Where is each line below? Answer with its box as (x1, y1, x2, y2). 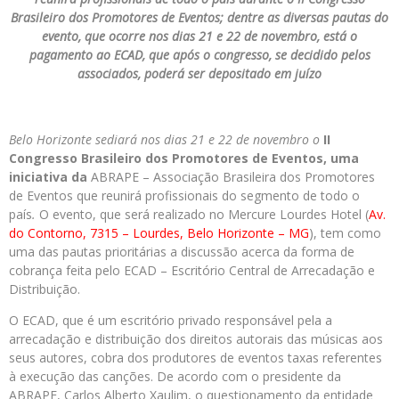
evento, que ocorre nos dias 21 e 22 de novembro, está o (42, 28, 357, 45)
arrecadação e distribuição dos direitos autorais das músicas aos (9, 330, 383, 347)
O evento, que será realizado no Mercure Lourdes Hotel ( (39, 206, 369, 223)
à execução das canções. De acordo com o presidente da (9, 368, 341, 385)
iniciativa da (9, 168, 87, 185)
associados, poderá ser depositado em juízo (77, 65, 322, 82)
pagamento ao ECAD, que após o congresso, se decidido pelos (28, 46, 370, 63)
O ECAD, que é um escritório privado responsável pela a (9, 312, 332, 329)
